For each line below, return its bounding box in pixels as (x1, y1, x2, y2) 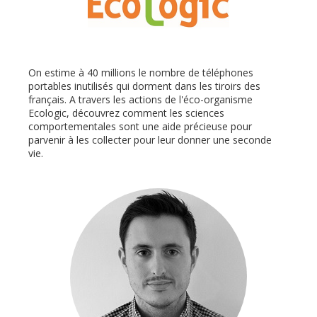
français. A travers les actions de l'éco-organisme (28, 93, 253, 106)
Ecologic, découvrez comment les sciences (28, 106, 224, 120)
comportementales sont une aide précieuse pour (28, 120, 252, 133)
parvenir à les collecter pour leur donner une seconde (28, 133, 272, 146)
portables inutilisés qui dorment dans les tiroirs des (28, 79, 260, 93)
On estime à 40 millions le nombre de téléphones (28, 66, 253, 79)
